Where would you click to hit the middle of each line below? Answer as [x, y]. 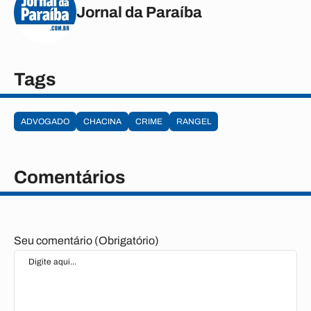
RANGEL [194, 121]
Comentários [69, 177]
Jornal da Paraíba [139, 12]
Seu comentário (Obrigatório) [86, 241]
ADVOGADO [45, 121]
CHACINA [102, 121]
